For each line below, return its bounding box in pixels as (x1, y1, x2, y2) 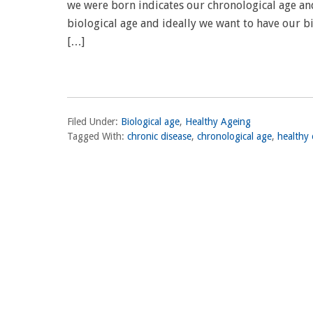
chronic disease (127, 131, 191, 142)
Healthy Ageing (185, 116, 251, 127)
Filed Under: (67, 116, 121, 127)
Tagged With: (67, 131, 127, 142)
